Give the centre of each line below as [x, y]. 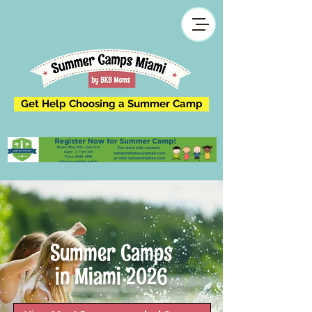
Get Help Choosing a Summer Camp [111, 104]
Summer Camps [111, 253]
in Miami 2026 [111, 276]
